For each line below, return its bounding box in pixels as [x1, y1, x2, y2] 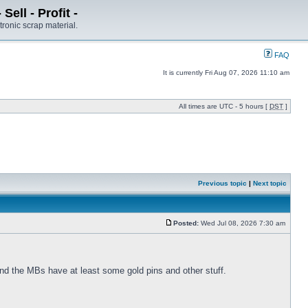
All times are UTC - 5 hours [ [179, 102, 269, 110]
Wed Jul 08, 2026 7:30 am [199, 219, 287, 227]
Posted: [173, 219, 199, 227]
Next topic [253, 179, 287, 187]
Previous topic [198, 179, 247, 187]
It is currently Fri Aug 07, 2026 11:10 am [163, 69, 289, 76]
